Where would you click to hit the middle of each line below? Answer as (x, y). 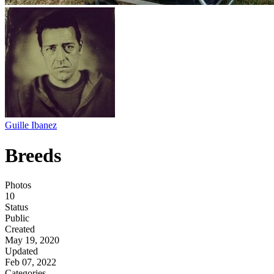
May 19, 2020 (32, 240)
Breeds (33, 155)
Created (20, 229)
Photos (18, 185)
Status (17, 207)
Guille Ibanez (31, 125)
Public (17, 218)
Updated (21, 251)
